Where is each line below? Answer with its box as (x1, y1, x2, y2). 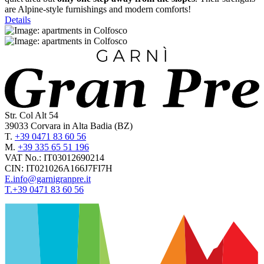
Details (5, 15, 31, 25)
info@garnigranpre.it (13, 174, 91, 184)
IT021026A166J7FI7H (26, 163, 113, 174)
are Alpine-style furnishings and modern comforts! (5, 4, 191, 15)
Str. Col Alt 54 (5, 110, 58, 121)
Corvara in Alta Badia (31, 121, 112, 131)
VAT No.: (5, 153, 41, 163)
